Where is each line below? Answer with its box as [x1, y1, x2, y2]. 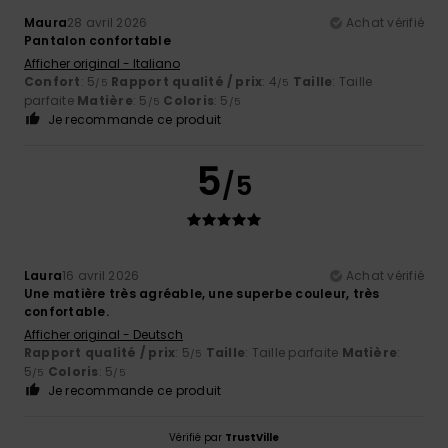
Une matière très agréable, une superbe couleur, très [24, 284, 380, 302]
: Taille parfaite [245, 343, 342, 361]
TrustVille [225, 429, 279, 445]
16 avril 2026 [62, 266, 140, 284]
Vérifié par [169, 429, 225, 445]
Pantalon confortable [24, 31, 171, 49]
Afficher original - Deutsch [24, 325, 183, 343]
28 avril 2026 [67, 13, 148, 31]
